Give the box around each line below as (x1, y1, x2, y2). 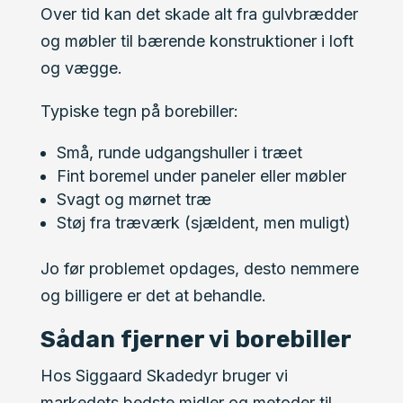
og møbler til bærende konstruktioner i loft (40, 31, 354, 50)
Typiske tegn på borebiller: (40, 102, 238, 121)
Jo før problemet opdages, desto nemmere (40, 259, 359, 278)
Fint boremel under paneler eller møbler (56, 166, 346, 185)
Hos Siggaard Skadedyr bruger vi (40, 366, 288, 385)
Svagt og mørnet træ (56, 190, 211, 209)
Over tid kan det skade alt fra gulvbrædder (40, 4, 358, 23)
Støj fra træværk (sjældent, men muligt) (56, 213, 351, 232)
